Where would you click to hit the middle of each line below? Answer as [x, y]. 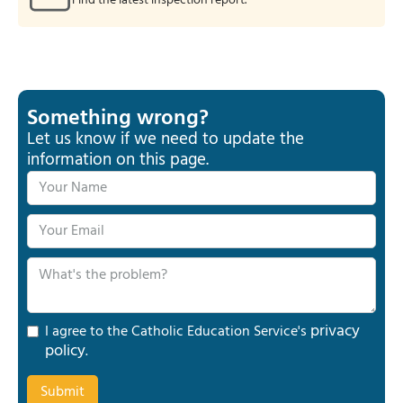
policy [65, 351]
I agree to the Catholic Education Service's [178, 332]
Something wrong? [118, 119]
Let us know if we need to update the [166, 139]
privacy [335, 331]
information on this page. [118, 160]
